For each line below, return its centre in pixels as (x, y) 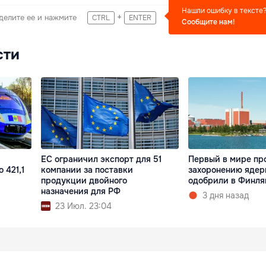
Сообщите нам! (208, 22)
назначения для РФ (81, 191)
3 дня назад (225, 195)
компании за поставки (87, 170)
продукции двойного (84, 180)
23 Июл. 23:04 (84, 206)
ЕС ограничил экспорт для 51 (102, 159)
